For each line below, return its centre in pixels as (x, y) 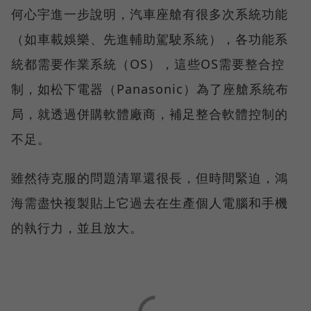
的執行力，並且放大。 (77, 227)
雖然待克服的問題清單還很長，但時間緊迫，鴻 (150, 177)
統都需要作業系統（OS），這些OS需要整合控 (148, 64)
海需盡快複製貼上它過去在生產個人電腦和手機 (150, 202)
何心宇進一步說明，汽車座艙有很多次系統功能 (150, 14)
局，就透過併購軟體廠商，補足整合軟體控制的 (150, 114)
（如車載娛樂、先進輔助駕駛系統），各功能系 (150, 39)
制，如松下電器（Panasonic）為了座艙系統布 (150, 89)
